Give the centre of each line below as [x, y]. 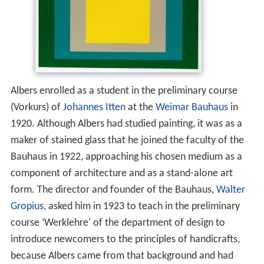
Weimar [172, 108]
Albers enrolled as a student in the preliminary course [124, 91]
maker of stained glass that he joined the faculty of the [127, 141]
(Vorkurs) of [37, 108]
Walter [230, 190]
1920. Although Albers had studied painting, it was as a [126, 124]
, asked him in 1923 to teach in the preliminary [141, 207]
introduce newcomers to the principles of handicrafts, [125, 240]
